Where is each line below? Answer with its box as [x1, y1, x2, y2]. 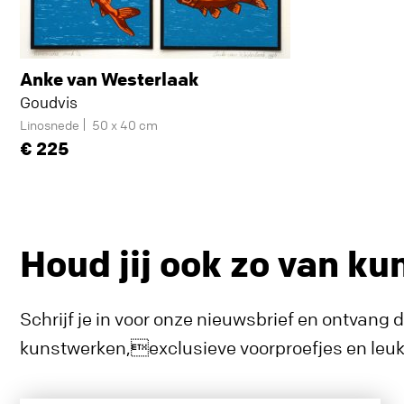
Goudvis [20, 93, 78, 112]
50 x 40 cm [92, 116, 158, 133]
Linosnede [20, 116, 79, 133]
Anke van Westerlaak [20, 68, 198, 90]
